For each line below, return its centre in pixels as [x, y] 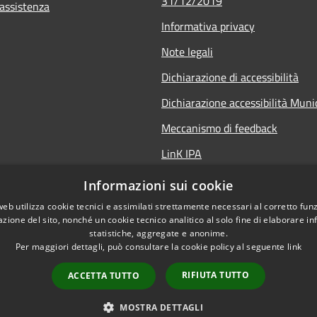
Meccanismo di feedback [219, 128]
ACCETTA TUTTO [103, 276]
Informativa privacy [208, 26]
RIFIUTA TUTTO [216, 275]
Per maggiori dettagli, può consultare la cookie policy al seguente [151, 247]
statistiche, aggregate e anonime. [158, 233]
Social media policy [207, 179]
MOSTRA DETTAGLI [162, 307]
